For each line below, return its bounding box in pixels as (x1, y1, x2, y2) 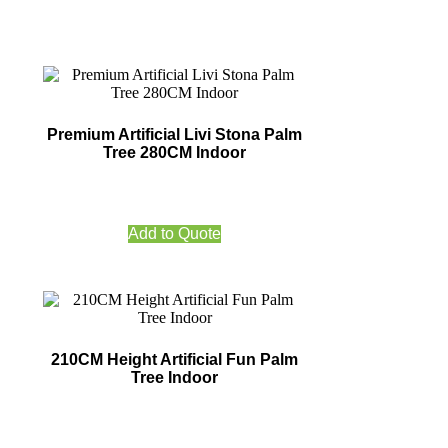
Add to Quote (128, 225, 222, 243)
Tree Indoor (131, 369, 219, 387)
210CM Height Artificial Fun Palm (51, 351, 299, 369)
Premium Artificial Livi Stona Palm (47, 126, 303, 144)
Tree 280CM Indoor (103, 144, 247, 162)
